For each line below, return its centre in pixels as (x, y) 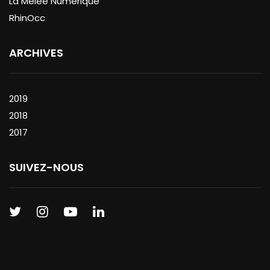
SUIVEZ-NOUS (46, 167)
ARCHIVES (36, 52)
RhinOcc (27, 17)
